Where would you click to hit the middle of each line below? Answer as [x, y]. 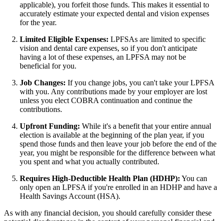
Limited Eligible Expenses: [64, 39]
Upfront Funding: [50, 126]
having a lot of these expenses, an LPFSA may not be [103, 57]
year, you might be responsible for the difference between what [117, 153]
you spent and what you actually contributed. [90, 162]
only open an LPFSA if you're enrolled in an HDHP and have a [118, 187]
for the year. [38, 23]
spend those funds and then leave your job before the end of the [118, 144]
